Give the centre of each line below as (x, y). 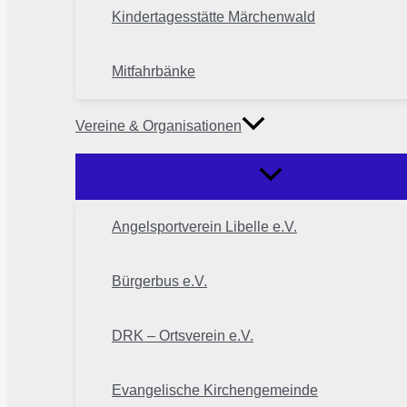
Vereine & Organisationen (159, 126)
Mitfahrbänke (154, 72)
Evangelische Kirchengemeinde (215, 391)
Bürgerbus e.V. (159, 282)
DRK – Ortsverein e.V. (183, 336)
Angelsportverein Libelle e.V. (204, 227)
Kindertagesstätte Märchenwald (213, 17)
